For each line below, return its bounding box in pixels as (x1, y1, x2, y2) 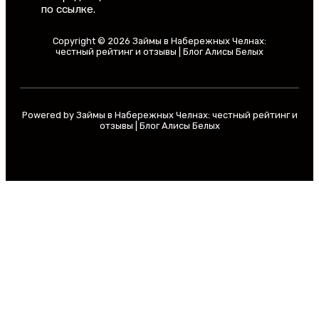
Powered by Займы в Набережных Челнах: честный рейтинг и (21, 110, 298, 121)
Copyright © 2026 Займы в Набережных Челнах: (53, 36, 266, 47)
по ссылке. (41, 3, 95, 16)
